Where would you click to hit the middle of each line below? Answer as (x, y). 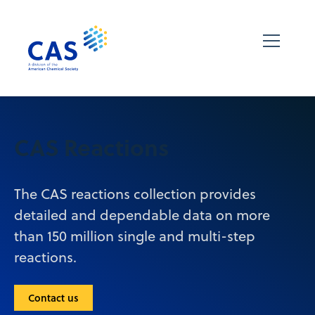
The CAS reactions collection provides (135, 193)
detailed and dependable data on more (142, 214)
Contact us (53, 297)
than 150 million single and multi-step (135, 236)
